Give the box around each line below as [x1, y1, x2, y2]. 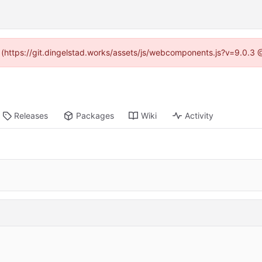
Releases [14, 111, 49, 121]
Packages [76, 111, 115, 121]
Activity [185, 111, 214, 121]
